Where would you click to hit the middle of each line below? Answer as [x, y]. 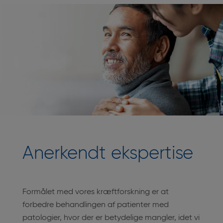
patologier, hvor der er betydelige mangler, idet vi [111, 218]
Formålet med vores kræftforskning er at [96, 192]
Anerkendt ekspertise [108, 154]
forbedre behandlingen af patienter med [96, 205]
